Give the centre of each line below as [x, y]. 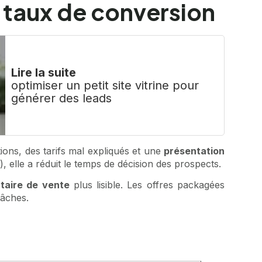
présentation [194, 151]
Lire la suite [43, 72]
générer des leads [61, 98]
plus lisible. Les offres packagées [147, 185]
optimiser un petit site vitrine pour [105, 85]
